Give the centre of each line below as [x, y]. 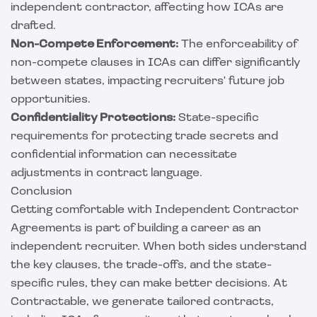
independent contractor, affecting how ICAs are [147, 8]
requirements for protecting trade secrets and [144, 137]
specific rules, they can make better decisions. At [149, 284]
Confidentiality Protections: [93, 118]
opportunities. [51, 100]
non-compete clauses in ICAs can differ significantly [155, 63]
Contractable [48, 302]
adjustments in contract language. [106, 173]
